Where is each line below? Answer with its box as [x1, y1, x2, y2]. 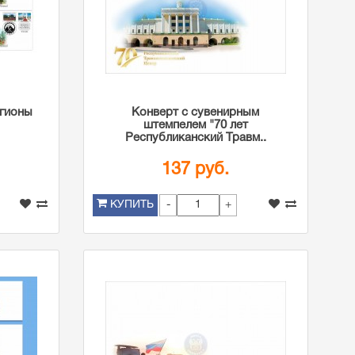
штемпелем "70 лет [143, 120, 248, 131]
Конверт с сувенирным [132, 107, 260, 118]
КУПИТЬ [109, 200, 154, 210]
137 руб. [162, 162, 230, 177]
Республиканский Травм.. [124, 132, 266, 143]
